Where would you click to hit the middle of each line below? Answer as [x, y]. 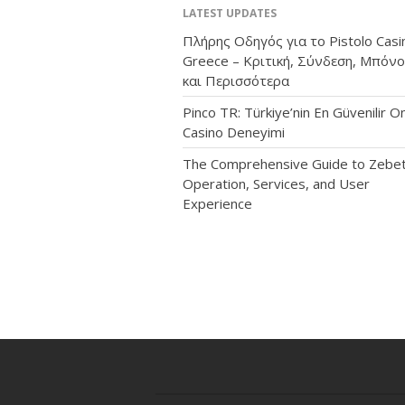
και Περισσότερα [236, 81]
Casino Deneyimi [234, 132]
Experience [217, 204]
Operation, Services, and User [276, 184]
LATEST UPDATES [230, 14]
